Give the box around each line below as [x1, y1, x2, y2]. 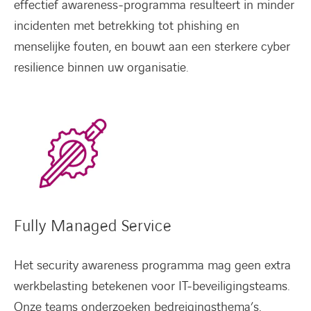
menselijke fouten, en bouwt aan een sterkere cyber [14, 38, 290, 56]
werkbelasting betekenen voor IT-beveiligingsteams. [14, 278, 289, 296]
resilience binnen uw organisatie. [14, 59, 188, 77]
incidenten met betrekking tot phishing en [14, 17, 239, 35]
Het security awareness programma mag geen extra [14, 257, 291, 275]
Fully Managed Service [14, 216, 171, 238]
